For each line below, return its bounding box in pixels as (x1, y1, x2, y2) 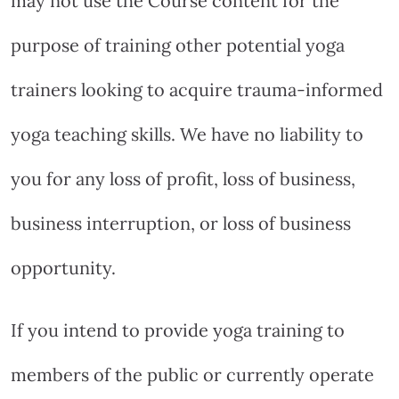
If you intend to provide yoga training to (11, 318, 345, 341)
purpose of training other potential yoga (11, 33, 345, 56)
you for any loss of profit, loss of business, (11, 167, 355, 190)
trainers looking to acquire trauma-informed (11, 77, 383, 101)
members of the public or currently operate (11, 362, 374, 386)
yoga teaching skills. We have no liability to (11, 122, 363, 145)
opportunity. (11, 256, 116, 279)
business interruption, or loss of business (11, 211, 351, 234)
